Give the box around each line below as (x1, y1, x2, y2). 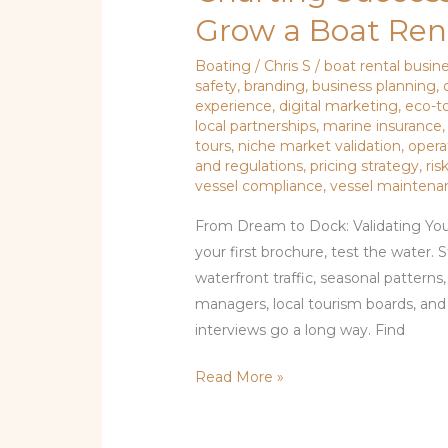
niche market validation (238, 137, 402, 156)
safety (195, 77, 238, 96)
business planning (312, 77, 437, 96)
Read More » (195, 368, 285, 387)
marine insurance (323, 117, 443, 136)
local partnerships (195, 117, 317, 136)
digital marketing (279, 97, 399, 116)
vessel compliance (195, 177, 324, 196)
